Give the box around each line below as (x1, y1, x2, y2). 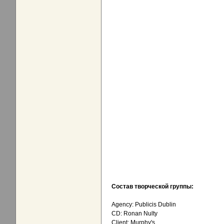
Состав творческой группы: (111, 183, 193, 190)
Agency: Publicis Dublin (111, 201, 176, 208)
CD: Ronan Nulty (111, 210, 157, 217)
